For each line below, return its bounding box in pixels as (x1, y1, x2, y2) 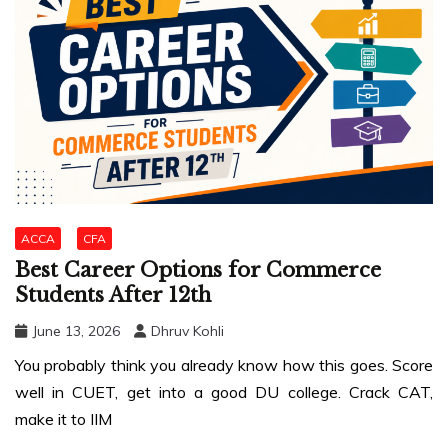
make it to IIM (15, 408, 112, 429)
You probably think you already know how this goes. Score (15, 354, 433, 375)
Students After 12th (15, 282, 211, 307)
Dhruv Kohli (151, 321, 224, 340)
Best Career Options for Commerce (15, 257, 381, 282)
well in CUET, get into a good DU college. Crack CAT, (15, 381, 433, 402)
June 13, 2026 (32, 321, 120, 340)
